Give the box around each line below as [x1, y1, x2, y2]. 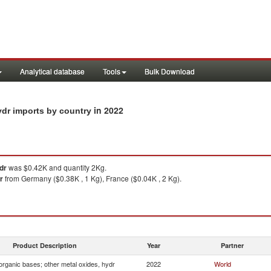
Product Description [13, 241, 77, 250]
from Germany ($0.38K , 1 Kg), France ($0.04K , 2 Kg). [3, 173, 181, 183]
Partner [221, 241, 244, 250]
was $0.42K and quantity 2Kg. [7, 162, 106, 172]
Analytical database [20, 66, 85, 76]
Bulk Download [145, 66, 195, 76]
